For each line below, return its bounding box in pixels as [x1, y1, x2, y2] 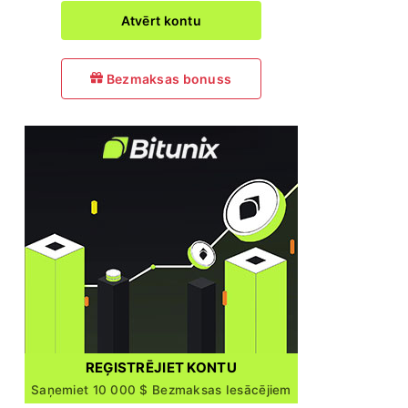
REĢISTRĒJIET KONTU [85, 359, 237, 376]
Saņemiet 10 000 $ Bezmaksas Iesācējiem [30, 382, 291, 397]
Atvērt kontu [120, 13, 201, 28]
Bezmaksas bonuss [103, 71, 232, 87]
